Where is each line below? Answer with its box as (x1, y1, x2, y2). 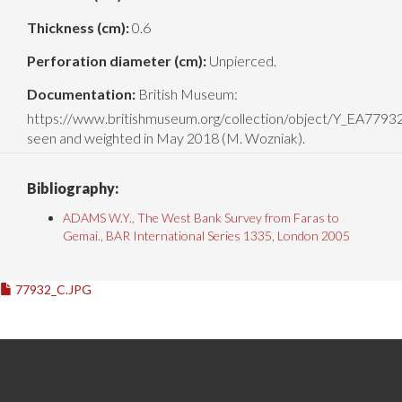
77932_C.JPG (13, 282, 92, 298)
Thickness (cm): (27, 19, 129, 37)
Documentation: (27, 85, 135, 103)
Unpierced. (206, 52, 276, 70)
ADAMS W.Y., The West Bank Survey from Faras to (63, 210, 339, 226)
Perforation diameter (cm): (27, 52, 206, 70)
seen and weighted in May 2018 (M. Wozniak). (27, 129, 305, 147)
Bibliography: (27, 179, 118, 197)
